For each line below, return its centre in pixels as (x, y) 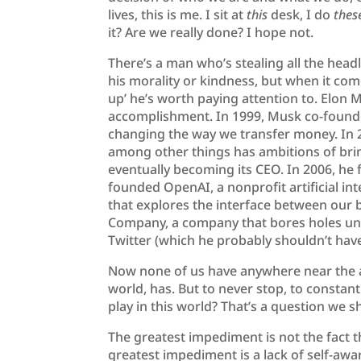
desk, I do (301, 15)
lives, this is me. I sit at (178, 15)
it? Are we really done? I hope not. (213, 33)
